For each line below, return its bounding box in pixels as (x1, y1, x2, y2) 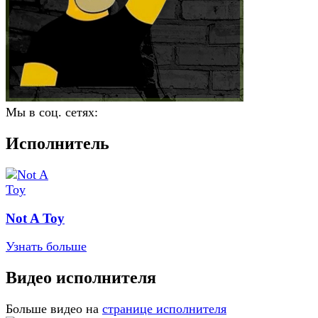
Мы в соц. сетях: (6, 105, 98, 119)
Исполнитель (6, 133, 109, 153)
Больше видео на (6, 302, 99, 317)
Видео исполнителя (6, 268, 156, 287)
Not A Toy (6, 210, 65, 226)
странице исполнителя (102, 302, 226, 317)
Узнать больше (6, 239, 87, 254)
